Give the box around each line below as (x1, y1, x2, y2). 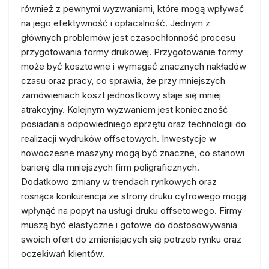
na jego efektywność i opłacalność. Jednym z (21, 17, 210, 29)
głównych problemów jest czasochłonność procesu (21, 32, 235, 43)
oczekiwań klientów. (21, 248, 104, 259)
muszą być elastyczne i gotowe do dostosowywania (21, 219, 237, 231)
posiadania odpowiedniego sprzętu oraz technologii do (21, 118, 246, 130)
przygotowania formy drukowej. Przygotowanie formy (21, 46, 243, 58)
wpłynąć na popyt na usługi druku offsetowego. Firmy (21, 205, 242, 216)
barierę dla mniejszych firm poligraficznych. (21, 162, 199, 173)
